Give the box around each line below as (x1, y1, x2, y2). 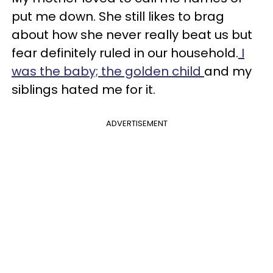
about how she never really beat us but (12, 26, 252, 43)
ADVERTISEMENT (105, 117, 168, 129)
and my (204, 62, 252, 80)
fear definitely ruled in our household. (12, 44, 238, 62)
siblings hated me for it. (12, 80, 155, 98)
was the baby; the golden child (12, 62, 204, 80)
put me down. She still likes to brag (12, 7, 224, 25)
